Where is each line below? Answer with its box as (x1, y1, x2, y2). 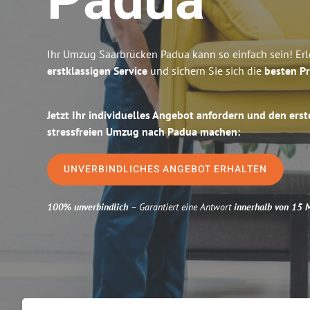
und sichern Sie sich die (147, 64, 264, 77)
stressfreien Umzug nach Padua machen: (47, 125, 240, 138)
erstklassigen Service (47, 64, 147, 77)
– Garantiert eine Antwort (128, 201, 231, 213)
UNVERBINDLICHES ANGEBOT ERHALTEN (64, 162, 267, 176)
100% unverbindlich (47, 201, 128, 213)
